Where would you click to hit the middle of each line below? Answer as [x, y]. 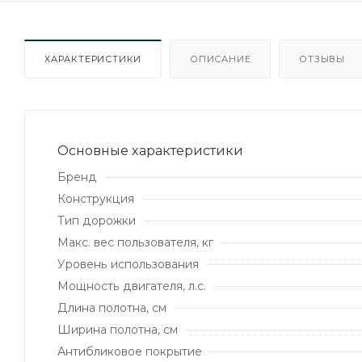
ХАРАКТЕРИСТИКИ [93, 59]
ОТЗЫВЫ [322, 59]
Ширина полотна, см [118, 329]
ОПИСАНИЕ [221, 59]
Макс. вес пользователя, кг [135, 242]
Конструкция [96, 198]
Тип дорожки [97, 220]
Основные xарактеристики [150, 150]
